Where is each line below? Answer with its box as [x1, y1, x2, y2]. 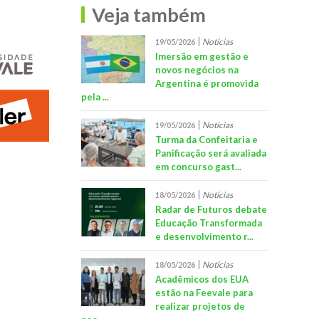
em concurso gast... [155, 160, 241, 172]
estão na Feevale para [155, 286, 253, 298]
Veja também [91, 2, 206, 26]
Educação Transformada [155, 216, 262, 229]
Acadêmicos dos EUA [155, 273, 249, 285]
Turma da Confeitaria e [155, 133, 258, 145]
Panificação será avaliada [155, 147, 266, 159]
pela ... [80, 90, 109, 103]
